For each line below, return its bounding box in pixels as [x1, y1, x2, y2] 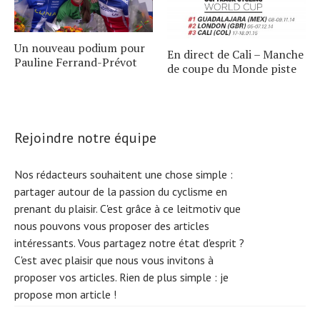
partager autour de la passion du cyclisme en [14, 184, 227, 199]
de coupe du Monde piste [167, 60, 296, 76]
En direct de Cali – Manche [167, 46, 304, 62]
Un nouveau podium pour [14, 39, 145, 56]
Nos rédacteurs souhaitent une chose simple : [14, 166, 233, 181]
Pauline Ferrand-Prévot [14, 54, 137, 70]
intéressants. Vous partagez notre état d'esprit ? [14, 235, 244, 250]
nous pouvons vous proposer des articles [14, 218, 209, 233]
